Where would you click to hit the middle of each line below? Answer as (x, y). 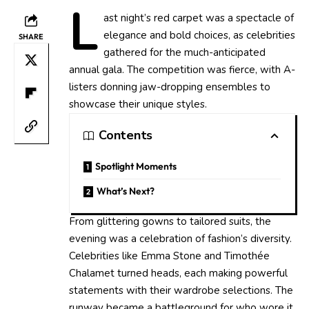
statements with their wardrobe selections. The (181, 290)
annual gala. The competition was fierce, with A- (182, 69)
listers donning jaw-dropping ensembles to (170, 87)
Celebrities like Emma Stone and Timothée (169, 256)
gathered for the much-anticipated (184, 52)
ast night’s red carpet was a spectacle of (198, 18)
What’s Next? (126, 191)
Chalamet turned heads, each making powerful (178, 273)
